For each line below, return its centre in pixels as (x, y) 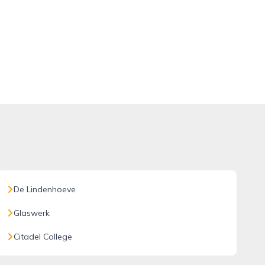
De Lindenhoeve (44, 189)
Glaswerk (31, 213)
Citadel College (43, 237)
